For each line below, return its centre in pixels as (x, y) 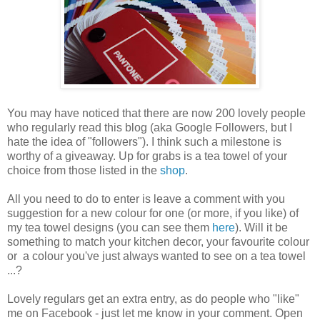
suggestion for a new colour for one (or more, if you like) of (153, 214)
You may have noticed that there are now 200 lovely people (156, 114)
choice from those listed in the (84, 171)
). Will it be (261, 228)
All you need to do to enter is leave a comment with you (146, 199)
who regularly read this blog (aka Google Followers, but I (150, 128)
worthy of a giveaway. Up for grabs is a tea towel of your (147, 156)
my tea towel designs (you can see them (110, 228)
